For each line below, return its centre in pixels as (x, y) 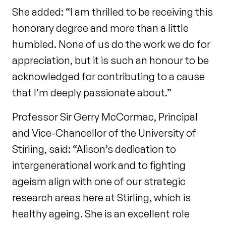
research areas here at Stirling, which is (101, 198)
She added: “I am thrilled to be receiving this (112, 12)
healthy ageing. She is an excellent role (101, 214)
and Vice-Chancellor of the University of (104, 133)
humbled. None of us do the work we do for (111, 44)
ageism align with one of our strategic (99, 182)
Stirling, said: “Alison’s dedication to (94, 149)
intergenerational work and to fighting (99, 165)
